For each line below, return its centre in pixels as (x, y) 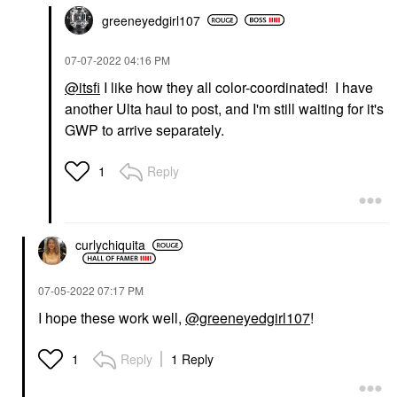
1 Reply (192, 358)
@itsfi (82, 87)
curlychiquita (110, 245)
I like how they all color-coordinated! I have (237, 87)
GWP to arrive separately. (148, 129)
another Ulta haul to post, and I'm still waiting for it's (224, 108)
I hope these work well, (112, 317)
